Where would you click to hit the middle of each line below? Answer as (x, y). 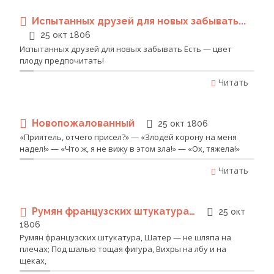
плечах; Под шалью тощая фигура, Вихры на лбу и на (123, 249)
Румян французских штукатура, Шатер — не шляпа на (125, 237)
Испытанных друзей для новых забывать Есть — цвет (126, 49)
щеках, (33, 260)
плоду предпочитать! (62, 60)
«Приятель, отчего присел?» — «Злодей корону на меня (128, 137)
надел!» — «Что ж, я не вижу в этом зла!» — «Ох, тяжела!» (130, 149)
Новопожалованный (84, 123)
